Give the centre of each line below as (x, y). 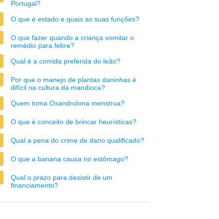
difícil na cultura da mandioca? (58, 88)
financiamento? (34, 185)
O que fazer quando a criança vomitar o (72, 38)
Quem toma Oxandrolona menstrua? (68, 103)
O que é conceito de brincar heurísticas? (74, 122)
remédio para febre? (43, 45)
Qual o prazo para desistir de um (62, 177)
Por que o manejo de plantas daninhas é (74, 80)
